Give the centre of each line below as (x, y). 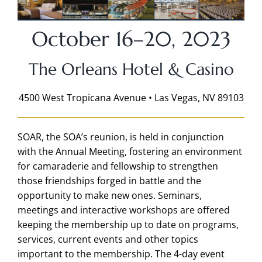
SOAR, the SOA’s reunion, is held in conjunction (120, 137)
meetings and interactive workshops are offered (123, 210)
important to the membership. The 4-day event (121, 254)
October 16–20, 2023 (131, 39)
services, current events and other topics (108, 239)
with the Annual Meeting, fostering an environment (130, 151)
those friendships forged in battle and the (109, 180)
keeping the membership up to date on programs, (128, 224)
